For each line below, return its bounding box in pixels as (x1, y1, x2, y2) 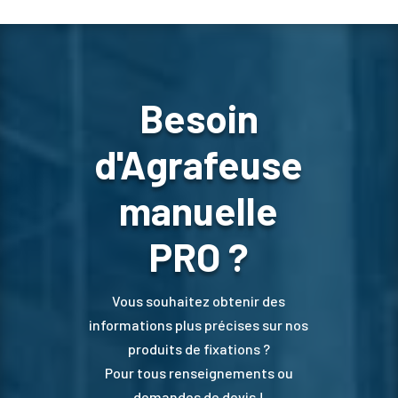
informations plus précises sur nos (89, 315, 309, 333)
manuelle (119, 186, 279, 234)
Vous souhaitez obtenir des (112, 291, 286, 309)
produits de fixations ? (127, 339, 270, 357)
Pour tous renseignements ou (104, 363, 293, 381)
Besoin (139, 93, 259, 141)
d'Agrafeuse (94, 139, 304, 187)
